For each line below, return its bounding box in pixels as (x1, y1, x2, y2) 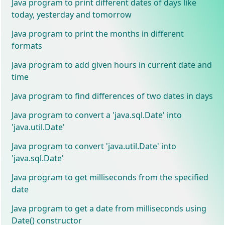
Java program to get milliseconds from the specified (12, 171, 209, 183)
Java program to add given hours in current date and (12, 59, 212, 70)
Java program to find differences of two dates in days (12, 90, 213, 101)
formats (12, 40, 43, 51)
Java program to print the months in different (12, 28, 184, 39)
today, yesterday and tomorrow (12, 9, 132, 20)
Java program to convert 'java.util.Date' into (12, 140, 177, 152)
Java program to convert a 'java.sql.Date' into (12, 109, 182, 121)
